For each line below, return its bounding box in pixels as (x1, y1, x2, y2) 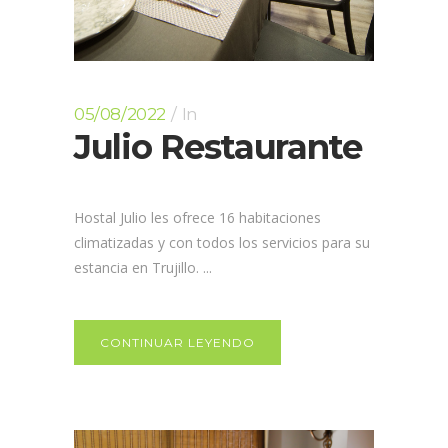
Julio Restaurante (74, 126, 362, 168)
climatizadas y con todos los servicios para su (74, 233, 370, 252)
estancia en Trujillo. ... (74, 258, 212, 277)
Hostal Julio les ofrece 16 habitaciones (74, 208, 321, 227)
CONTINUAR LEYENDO (100, 335, 255, 350)
